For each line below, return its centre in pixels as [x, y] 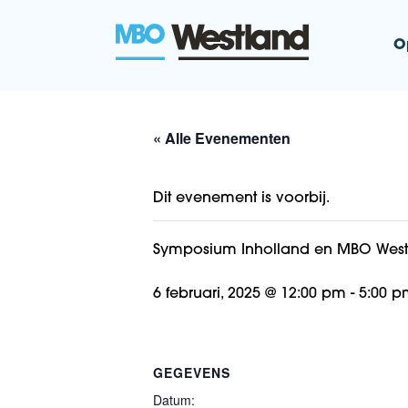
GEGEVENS [192, 372]
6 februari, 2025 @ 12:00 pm [250, 294]
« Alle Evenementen [222, 138]
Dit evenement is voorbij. [241, 199]
